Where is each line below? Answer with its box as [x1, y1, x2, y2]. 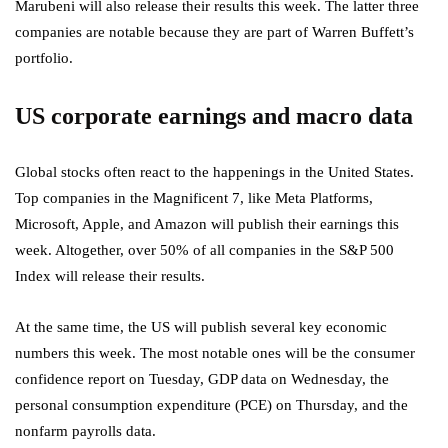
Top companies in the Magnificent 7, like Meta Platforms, [15, 190, 373, 207]
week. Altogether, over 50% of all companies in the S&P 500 [15, 242, 394, 259]
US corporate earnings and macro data [15, 103, 413, 130]
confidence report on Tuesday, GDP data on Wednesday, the [15, 371, 389, 388]
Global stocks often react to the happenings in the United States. [15, 164, 414, 181]
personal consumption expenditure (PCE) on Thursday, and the [15, 397, 408, 414]
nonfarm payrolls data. [15, 423, 156, 440]
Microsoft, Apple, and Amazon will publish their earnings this [15, 216, 399, 233]
